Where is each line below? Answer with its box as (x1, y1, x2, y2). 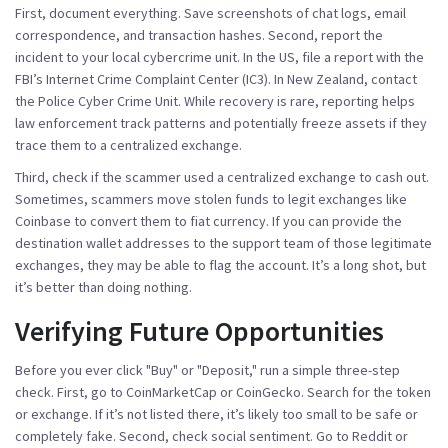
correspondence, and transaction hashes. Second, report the (15, 25, 383, 44)
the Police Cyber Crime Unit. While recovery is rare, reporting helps (15, 91, 415, 110)
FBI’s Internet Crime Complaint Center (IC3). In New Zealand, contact (15, 69, 417, 88)
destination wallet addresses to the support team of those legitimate (15, 233, 432, 252)
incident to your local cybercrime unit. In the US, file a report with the (15, 47, 424, 66)
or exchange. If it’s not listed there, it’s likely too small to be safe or (15, 404, 418, 423)
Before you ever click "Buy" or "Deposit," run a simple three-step (15, 360, 400, 379)
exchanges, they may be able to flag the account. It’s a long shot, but (15, 255, 426, 274)
